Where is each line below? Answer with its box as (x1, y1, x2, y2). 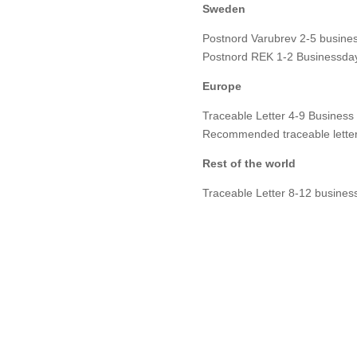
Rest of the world (202, 156, 296, 170)
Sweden (202, 2, 245, 15)
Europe (202, 79, 241, 92)
